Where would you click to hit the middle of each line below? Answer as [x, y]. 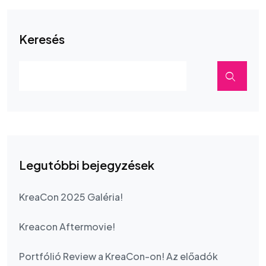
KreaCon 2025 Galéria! [71, 197]
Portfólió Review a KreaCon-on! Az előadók [118, 256]
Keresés [42, 39]
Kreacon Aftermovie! [67, 227]
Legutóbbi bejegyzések [87, 165]
